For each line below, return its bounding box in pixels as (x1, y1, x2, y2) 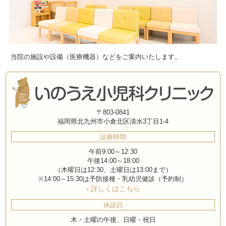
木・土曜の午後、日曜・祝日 (70, 216, 156, 223)
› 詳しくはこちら (86, 184, 140, 193)
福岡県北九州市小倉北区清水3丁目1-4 (58, 118, 168, 125)
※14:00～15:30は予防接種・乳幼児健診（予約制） (38, 175, 188, 183)
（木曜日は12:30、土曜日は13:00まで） (54, 166, 172, 174)
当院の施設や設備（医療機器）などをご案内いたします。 (11, 53, 182, 61)
